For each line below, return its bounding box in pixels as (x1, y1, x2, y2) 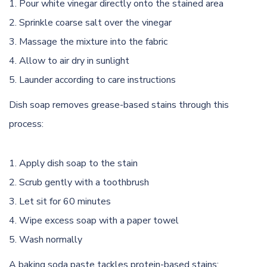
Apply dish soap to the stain (19, 156, 138, 170)
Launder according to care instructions (19, 73, 176, 86)
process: (9, 117, 44, 131)
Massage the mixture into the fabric (19, 35, 167, 48)
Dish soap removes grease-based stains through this (9, 98, 229, 111)
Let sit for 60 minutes (19, 194, 111, 208)
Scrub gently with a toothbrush (19, 175, 149, 189)
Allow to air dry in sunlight (19, 54, 129, 67)
